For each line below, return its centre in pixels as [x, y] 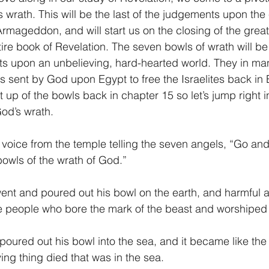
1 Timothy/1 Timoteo [57, 32]
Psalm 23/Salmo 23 [165, 80]
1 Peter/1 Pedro [74, 80]
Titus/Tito [238, 32]
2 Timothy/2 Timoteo [158, 32]
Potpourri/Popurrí [164, 128]
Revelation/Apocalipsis [64, 128]
